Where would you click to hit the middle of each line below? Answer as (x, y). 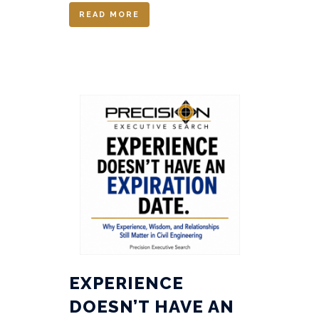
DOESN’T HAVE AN (152, 307)
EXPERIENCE (126, 283)
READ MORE (109, 15)
